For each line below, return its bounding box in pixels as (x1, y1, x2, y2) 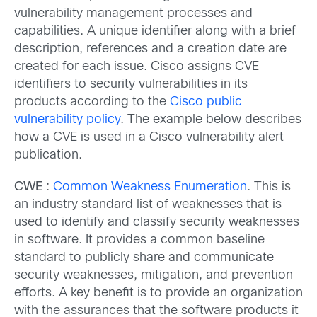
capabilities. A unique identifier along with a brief (14, 25, 296, 38)
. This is (247, 181, 291, 194)
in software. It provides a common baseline (14, 234, 265, 247)
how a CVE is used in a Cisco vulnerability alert (14, 132, 284, 144)
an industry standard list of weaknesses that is (14, 199, 282, 212)
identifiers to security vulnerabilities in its (14, 79, 248, 91)
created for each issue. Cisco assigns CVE (14, 61, 259, 73)
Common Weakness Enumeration (53, 181, 247, 194)
